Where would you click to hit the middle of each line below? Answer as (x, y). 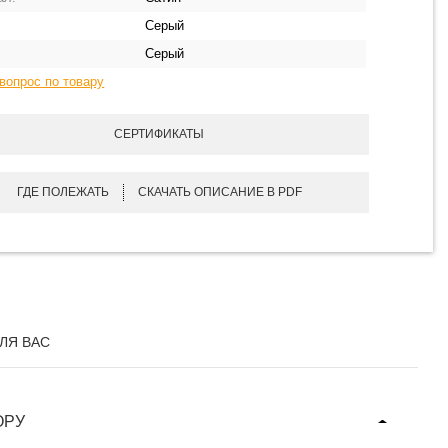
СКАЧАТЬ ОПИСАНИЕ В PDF (219, 192)
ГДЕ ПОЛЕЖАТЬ (62, 192)
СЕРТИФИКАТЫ (159, 134)
